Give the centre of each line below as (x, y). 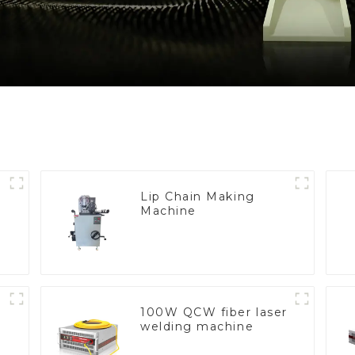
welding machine (197, 326)
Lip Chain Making (198, 196)
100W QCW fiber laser (214, 312)
